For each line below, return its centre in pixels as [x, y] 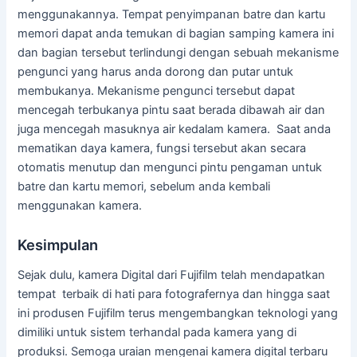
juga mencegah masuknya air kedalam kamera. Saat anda [175, 129]
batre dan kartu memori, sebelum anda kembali [144, 186]
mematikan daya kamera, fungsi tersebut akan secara [162, 148]
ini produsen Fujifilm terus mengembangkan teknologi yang [178, 314]
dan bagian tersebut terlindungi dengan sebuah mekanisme [178, 52]
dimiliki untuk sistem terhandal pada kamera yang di [157, 333]
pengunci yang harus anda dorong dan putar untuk [156, 71]
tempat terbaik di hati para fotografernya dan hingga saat [174, 294]
